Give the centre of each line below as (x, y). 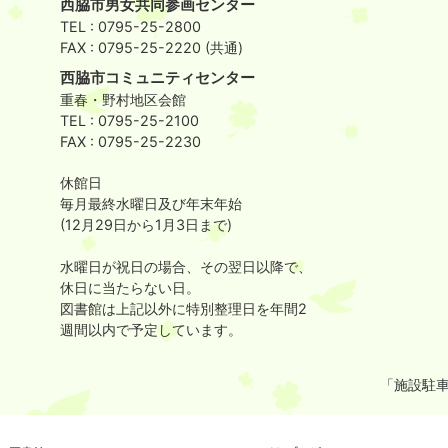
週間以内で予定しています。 (151, 329)
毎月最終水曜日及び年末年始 (151, 203)
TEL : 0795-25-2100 (129, 120)
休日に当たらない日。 (130, 287)
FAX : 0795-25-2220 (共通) (151, 47)
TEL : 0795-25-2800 (130, 26)
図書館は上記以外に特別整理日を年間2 (183, 308)
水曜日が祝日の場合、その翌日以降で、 (186, 266)
